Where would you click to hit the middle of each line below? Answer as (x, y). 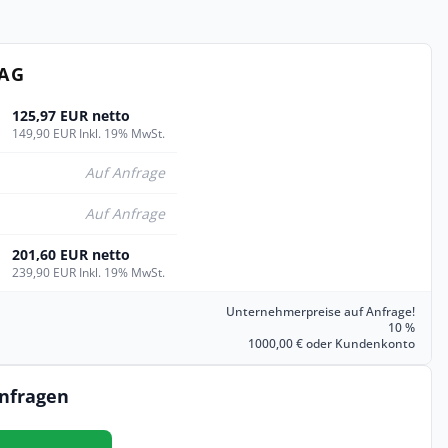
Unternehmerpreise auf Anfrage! (320, 311)
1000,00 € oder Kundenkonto (331, 343)
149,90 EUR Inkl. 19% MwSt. (88, 133)
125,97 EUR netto (71, 115)
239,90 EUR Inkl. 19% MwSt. (88, 272)
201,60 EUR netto (71, 254)
